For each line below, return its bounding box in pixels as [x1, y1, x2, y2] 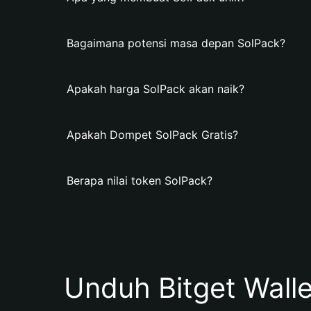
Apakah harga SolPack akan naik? [67, 82, 244, 96]
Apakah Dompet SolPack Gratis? [67, 128, 238, 142]
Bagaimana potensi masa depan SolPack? [67, 36, 285, 50]
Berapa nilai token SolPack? [67, 174, 212, 187]
